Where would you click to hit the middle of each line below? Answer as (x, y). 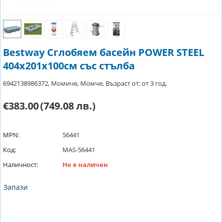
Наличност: (21, 165)
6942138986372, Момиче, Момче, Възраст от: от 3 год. (85, 83)
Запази (16, 187)
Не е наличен (85, 165)
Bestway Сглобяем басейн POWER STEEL (104, 52)
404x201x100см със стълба (69, 66)
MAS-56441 (79, 150)
